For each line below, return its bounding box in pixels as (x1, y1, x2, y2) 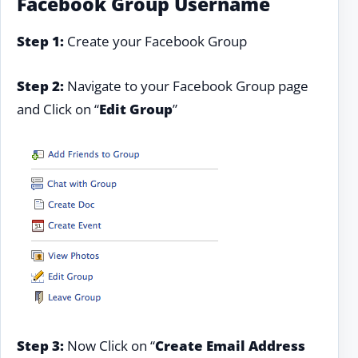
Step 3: (17, 336, 64, 355)
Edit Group (99, 99, 173, 118)
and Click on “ (17, 99, 99, 118)
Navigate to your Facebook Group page (64, 76, 308, 95)
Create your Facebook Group (64, 31, 247, 50)
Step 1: (17, 31, 64, 50)
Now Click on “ (64, 336, 155, 355)
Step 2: (17, 76, 64, 95)
